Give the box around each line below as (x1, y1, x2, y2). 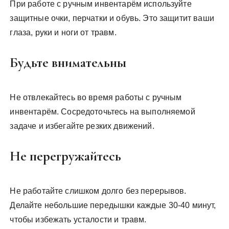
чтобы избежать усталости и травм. (10, 215, 147, 224)
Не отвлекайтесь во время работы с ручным (10, 93, 182, 102)
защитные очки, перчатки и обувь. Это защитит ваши (10, 14, 214, 22)
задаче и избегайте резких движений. (10, 122, 154, 130)
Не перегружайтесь (10, 148, 122, 165)
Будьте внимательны (10, 54, 127, 71)
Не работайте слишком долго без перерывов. (10, 187, 187, 195)
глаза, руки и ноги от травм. (10, 28, 117, 37)
